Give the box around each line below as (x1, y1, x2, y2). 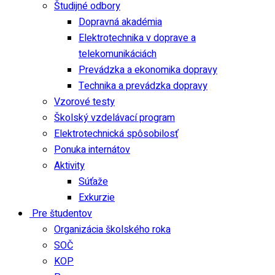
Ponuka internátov (54, 142, 130, 157)
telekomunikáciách (79, 47, 157, 61)
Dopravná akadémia (79, 15, 162, 29)
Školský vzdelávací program (54, 110, 175, 125)
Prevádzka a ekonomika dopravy (79, 63, 217, 77)
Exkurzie (79, 190, 115, 205)
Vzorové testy (54, 95, 115, 109)
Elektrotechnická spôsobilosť (54, 126, 178, 141)
